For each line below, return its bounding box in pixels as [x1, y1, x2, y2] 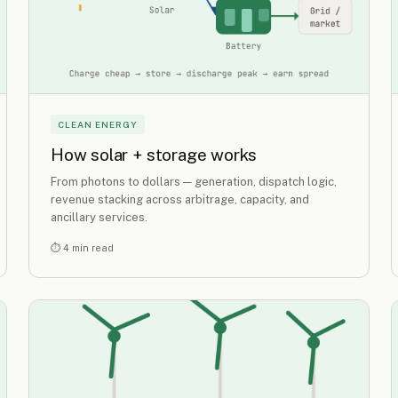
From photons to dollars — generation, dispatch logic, [51, 175, 337, 189]
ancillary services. [51, 211, 147, 225]
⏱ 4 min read [51, 243, 114, 254]
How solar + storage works [51, 144, 258, 164]
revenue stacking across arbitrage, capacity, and [51, 193, 309, 207]
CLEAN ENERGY [58, 118, 138, 130]
